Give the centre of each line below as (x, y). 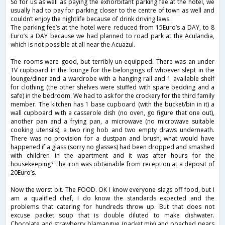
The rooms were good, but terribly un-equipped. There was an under (113, 62)
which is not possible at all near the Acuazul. (73, 45)
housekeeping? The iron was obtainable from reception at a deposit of (113, 164)
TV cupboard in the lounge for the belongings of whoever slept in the (113, 70)
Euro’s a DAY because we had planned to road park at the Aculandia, (113, 36)
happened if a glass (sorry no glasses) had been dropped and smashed (113, 147)
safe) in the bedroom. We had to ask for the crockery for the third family (113, 96)
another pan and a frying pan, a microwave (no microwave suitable (113, 122)
